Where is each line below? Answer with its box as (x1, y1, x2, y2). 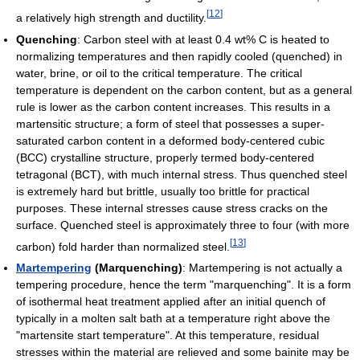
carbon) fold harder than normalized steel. (16, 239, 230, 253)
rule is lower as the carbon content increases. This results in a (16, 100, 330, 113)
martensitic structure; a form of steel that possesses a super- (16, 117, 325, 130)
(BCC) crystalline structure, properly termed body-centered (16, 150, 314, 164)
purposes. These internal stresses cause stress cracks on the (16, 201, 328, 215)
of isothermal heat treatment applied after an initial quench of (16, 295, 325, 309)
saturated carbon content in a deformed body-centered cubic (16, 133, 325, 147)
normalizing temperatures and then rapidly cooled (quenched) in (16, 49, 342, 63)
